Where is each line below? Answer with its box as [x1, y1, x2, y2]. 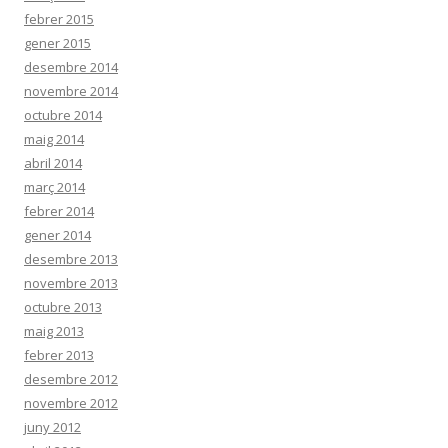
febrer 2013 [24, 346, 94, 365]
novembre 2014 [24, 82, 118, 101]
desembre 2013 [24, 250, 118, 269]
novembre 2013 [24, 274, 118, 293]
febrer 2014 [24, 202, 94, 221]
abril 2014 [24, 154, 82, 173]
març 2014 [24, 178, 85, 197]
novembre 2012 [24, 394, 118, 413]
